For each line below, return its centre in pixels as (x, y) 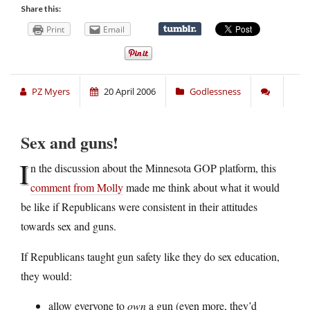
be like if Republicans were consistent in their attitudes (139, 206)
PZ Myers (51, 91)
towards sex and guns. (69, 226)
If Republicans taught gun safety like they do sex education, (150, 256)
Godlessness (215, 91)
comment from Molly (77, 187)
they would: (46, 275)
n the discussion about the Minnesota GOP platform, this (153, 167)
